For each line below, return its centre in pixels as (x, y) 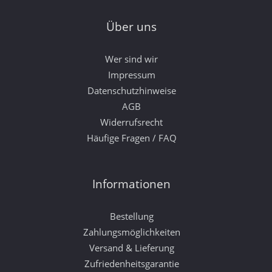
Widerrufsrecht (131, 122)
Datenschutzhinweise (131, 90)
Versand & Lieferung (131, 248)
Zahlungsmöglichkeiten (131, 232)
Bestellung (131, 216)
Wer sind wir (131, 59)
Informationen (131, 184)
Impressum (131, 75)
